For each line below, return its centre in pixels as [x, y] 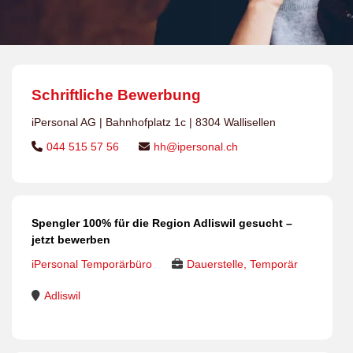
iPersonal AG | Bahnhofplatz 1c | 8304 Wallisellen [154, 122]
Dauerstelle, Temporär [242, 264]
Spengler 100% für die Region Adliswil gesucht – [162, 223]
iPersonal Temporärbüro [92, 264]
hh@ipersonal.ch [196, 147]
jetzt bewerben [71, 240]
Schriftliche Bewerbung [116, 95]
